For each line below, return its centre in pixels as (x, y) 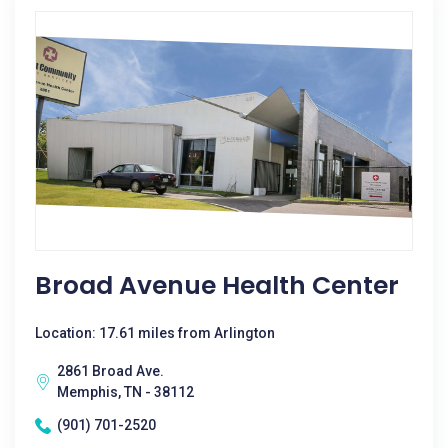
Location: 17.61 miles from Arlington (155, 333)
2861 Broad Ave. (110, 371)
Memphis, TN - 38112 (125, 392)
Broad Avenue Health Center (217, 285)
